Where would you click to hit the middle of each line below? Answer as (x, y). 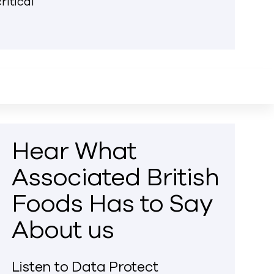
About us (63, 230)
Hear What (74, 151)
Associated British (115, 177)
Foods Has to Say (112, 204)
